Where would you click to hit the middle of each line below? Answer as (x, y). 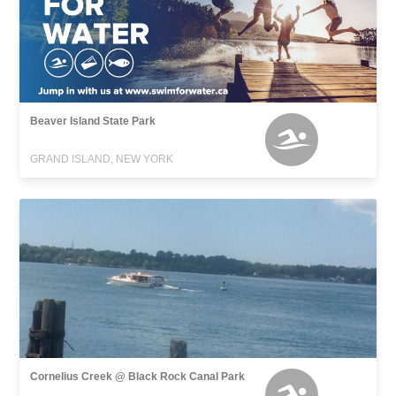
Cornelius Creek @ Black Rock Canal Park (138, 376)
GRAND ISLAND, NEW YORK (102, 159)
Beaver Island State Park (93, 121)
